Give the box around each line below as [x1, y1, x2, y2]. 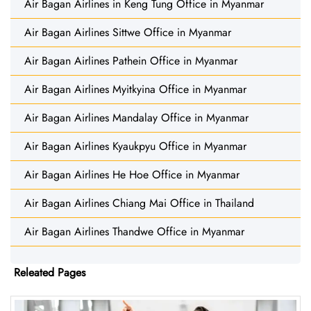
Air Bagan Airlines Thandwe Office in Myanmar [24, 223, 244, 239]
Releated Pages [14, 264, 85, 280]
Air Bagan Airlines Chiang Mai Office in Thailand [24, 194, 254, 211]
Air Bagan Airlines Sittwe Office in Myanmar [24, 24, 231, 40]
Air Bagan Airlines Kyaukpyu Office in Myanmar [24, 137, 246, 154]
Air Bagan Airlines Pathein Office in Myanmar [24, 52, 237, 69]
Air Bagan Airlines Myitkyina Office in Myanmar [24, 81, 246, 97]
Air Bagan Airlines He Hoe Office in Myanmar [24, 166, 239, 183]
